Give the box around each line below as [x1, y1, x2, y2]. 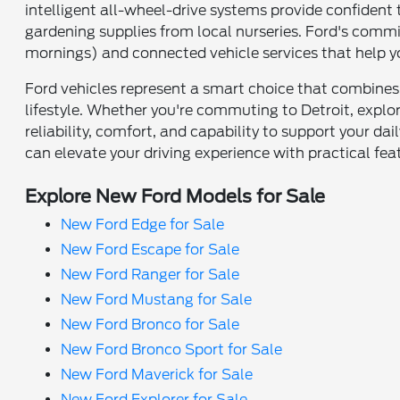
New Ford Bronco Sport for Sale [61, 340, 283, 358]
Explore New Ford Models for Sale [25, 185, 326, 207]
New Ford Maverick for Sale [61, 365, 254, 383]
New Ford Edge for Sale [61, 215, 225, 233]
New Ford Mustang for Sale [61, 290, 253, 308]
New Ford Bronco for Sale [61, 315, 240, 333]
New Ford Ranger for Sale [61, 265, 240, 283]
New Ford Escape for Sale [61, 240, 240, 258]
